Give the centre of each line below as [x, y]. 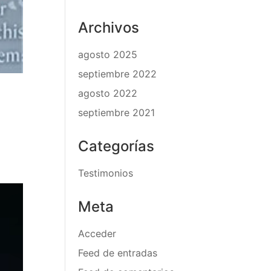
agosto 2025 [108, 54]
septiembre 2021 [117, 113]
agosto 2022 [108, 93]
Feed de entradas [118, 253]
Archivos [109, 28]
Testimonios [106, 173]
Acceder [97, 233]
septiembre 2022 [118, 74]
